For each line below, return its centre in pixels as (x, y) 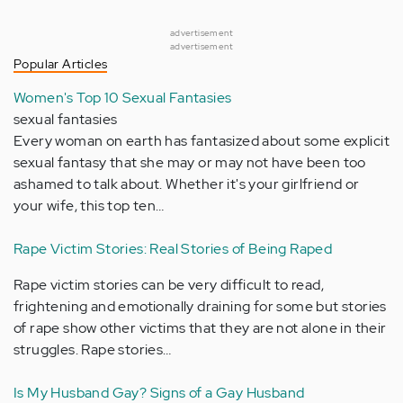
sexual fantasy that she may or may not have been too (190, 162)
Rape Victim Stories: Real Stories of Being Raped (173, 248)
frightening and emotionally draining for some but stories (200, 306)
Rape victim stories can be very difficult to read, (169, 284)
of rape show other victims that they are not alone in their (200, 327)
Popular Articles (61, 63)
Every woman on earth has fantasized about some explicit (201, 140)
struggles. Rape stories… (93, 349)
